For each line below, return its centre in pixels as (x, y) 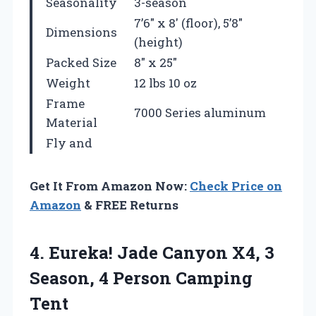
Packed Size (81, 63)
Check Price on (236, 186)
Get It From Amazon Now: (110, 186)
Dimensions (81, 32)
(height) (158, 42)
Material (72, 123)
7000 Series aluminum (200, 113)
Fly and (69, 143)
